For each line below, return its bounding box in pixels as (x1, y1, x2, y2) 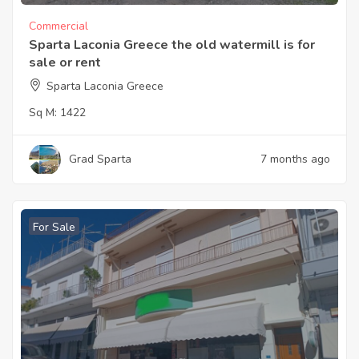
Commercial (29, 18, 88, 34)
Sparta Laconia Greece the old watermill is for (29, 35, 315, 54)
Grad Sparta (69, 151, 131, 167)
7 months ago (260, 151, 330, 167)
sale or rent (29, 53, 101, 71)
